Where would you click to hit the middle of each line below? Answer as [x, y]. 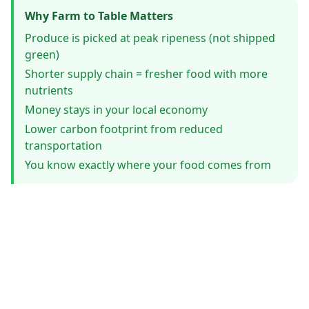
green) [42, 54]
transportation [63, 146]
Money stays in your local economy [116, 110]
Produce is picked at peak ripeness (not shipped [150, 38]
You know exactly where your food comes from [148, 165]
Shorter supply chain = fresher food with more [146, 74]
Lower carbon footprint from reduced [124, 129]
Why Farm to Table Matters [99, 16]
